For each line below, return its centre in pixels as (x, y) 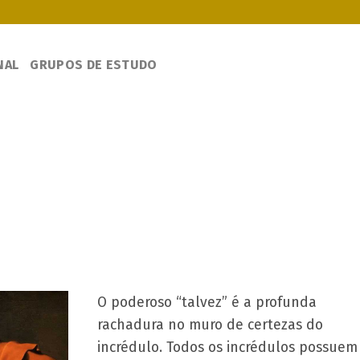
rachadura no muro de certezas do (210, 324)
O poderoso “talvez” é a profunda (207, 302)
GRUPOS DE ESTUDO (94, 64)
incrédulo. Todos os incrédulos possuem (227, 347)
